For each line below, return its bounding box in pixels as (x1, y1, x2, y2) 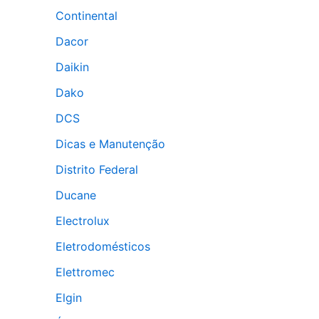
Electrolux (56, 214, 110, 228)
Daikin (56, 60, 89, 74)
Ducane (56, 188, 96, 202)
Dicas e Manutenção (56, 137, 165, 151)
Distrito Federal (56, 162, 138, 177)
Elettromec (56, 265, 115, 279)
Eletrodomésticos (56, 239, 150, 253)
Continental (56, 9, 117, 23)
